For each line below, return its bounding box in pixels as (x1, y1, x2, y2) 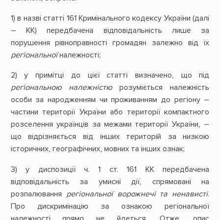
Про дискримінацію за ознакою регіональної (10, 201, 210, 211)
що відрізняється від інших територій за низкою (10, 132, 210, 142)
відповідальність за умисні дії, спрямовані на (10, 176, 210, 187)
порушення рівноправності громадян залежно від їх (10, 38, 210, 48)
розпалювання (10, 189, 66, 199)
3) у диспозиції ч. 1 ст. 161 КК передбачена (10, 164, 210, 174)
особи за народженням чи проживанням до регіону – (10, 95, 210, 105)
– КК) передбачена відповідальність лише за (10, 26, 210, 36)
